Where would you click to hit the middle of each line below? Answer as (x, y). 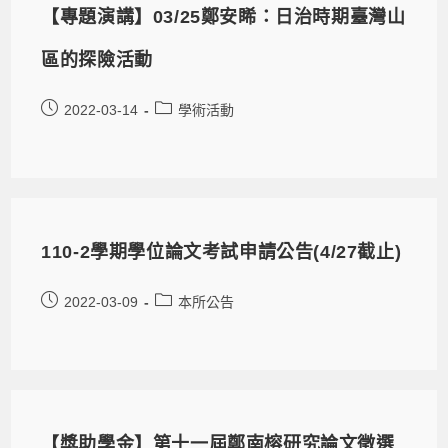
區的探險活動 (97, 59)
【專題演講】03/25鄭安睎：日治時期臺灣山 (223, 16)
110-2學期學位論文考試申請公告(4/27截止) (221, 251)
